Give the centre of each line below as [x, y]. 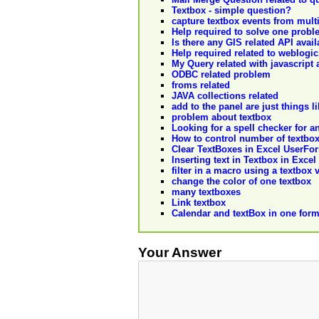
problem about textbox [221, 117]
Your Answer [180, 252]
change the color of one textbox [241, 182]
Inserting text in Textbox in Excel [244, 160]
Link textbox [199, 203]
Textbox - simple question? [231, 11]
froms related [201, 85]
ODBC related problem [221, 75]
